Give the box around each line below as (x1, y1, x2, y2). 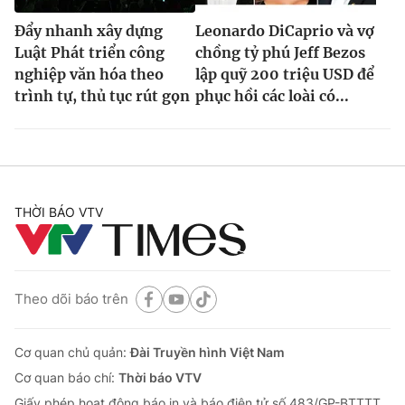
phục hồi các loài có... (195, 86, 349, 105)
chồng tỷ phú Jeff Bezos (195, 42, 365, 61)
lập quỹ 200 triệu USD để (195, 64, 374, 83)
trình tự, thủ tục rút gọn (14, 86, 190, 105)
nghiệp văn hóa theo (14, 64, 164, 83)
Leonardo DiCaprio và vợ (195, 21, 374, 40)
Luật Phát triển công (14, 42, 165, 61)
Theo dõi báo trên (14, 290, 128, 308)
